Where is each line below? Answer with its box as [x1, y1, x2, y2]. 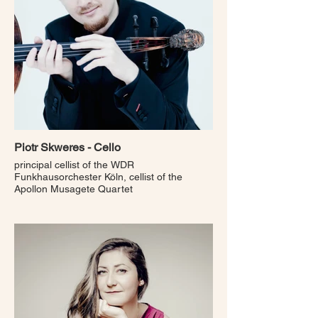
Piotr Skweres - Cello [14, 141, 121, 154]
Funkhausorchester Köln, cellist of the [14, 171, 182, 182]
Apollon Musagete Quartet [14, 183, 133, 194]
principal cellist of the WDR [14, 159, 134, 170]
